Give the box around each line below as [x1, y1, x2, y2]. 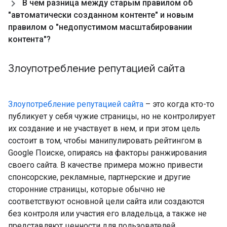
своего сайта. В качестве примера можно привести [8, 160, 203, 170]
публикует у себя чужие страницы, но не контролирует [8, 111, 215, 121]
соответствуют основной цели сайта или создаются [8, 197, 204, 206]
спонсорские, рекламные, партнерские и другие [8, 172, 191, 182]
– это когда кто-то [143, 99, 214, 109]
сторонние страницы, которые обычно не [8, 184, 165, 194]
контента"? [8, 34, 51, 44]
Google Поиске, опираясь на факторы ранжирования [8, 148, 207, 158]
